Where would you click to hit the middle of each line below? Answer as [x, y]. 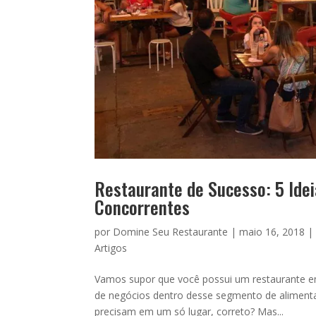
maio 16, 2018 [272, 232]
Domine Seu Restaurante [171, 232]
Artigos [111, 248]
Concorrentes [142, 207]
